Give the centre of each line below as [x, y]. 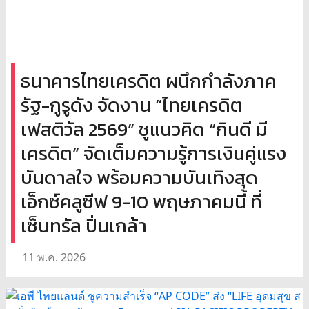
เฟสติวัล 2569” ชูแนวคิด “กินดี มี [144, 129]
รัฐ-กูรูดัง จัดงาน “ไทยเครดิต [132, 105]
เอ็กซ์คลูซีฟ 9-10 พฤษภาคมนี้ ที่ [141, 201]
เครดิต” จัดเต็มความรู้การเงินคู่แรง [153, 153]
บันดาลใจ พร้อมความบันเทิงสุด [139, 177]
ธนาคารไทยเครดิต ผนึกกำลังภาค [149, 81]
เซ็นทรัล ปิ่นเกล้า [84, 226]
